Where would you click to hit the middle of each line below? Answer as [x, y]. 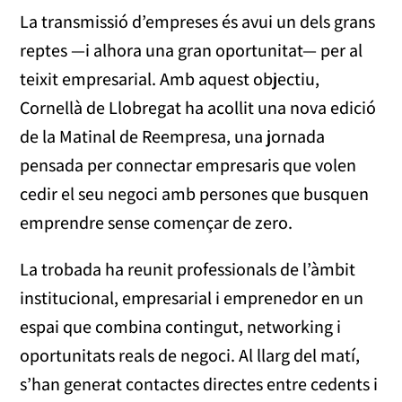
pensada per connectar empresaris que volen [188, 166]
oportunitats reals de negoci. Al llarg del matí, [190, 356]
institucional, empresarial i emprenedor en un [192, 298]
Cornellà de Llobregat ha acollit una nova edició [198, 108]
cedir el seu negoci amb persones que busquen [195, 194]
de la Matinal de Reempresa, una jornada [173, 137]
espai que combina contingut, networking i [181, 327]
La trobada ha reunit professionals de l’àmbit [188, 270]
